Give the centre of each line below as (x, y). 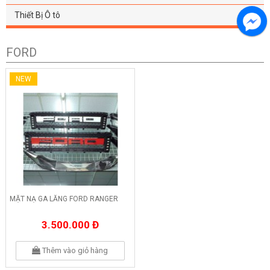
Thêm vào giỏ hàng (74, 250)
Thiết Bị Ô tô (37, 15)
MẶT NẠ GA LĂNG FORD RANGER (64, 199)
